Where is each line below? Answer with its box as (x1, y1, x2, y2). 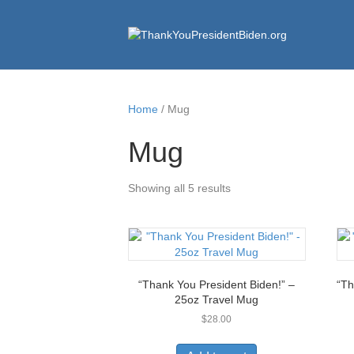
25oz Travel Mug (175, 293, 259, 306)
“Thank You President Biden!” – (138, 278, 296, 291)
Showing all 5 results (128, 182, 231, 194)
